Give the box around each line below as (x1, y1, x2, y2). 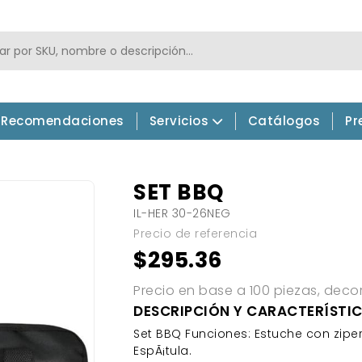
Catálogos (247, 112, 320, 130)
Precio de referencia (133, 225, 257, 242)
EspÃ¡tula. (133, 343, 192, 360)
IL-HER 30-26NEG (133, 205, 231, 222)
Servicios (149, 112, 208, 130)
